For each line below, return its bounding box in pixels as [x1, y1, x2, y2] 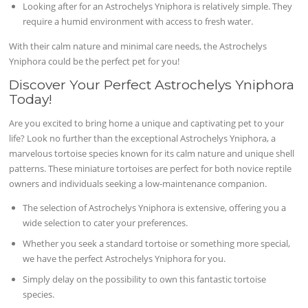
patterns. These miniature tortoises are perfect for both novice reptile [9, 162, 292, 175]
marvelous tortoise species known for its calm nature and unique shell [9, 146, 295, 159]
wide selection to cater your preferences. [23, 216, 188, 229]
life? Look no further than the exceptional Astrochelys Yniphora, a [9, 131, 276, 144]
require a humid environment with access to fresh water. [23, 15, 254, 28]
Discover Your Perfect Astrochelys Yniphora [9, 76, 295, 93]
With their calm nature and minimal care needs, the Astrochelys [9, 39, 267, 52]
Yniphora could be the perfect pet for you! [9, 54, 180, 67]
